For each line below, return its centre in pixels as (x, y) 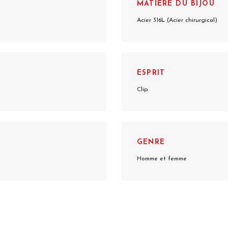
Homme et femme (162, 159)
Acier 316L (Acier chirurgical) (177, 20)
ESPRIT (151, 73)
